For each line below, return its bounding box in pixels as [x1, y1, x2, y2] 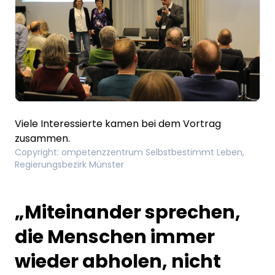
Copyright [15, 145, 57, 158]
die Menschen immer [15, 223, 215, 250]
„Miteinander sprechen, [15, 199, 241, 225]
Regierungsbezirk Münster [15, 158, 124, 171]
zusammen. [15, 131, 70, 145]
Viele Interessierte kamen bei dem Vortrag [15, 116, 221, 131]
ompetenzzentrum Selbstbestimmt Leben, [61, 145, 244, 158]
